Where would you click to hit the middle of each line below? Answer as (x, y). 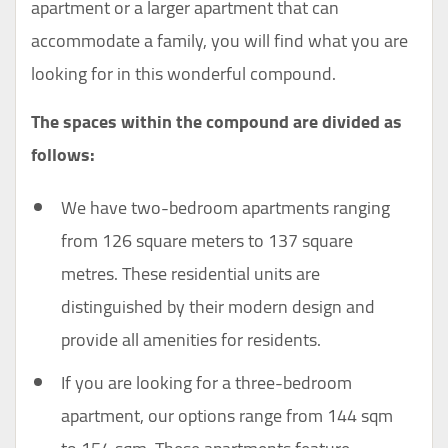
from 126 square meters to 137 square (207, 241)
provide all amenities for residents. (191, 340)
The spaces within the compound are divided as (216, 122)
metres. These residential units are (190, 274)
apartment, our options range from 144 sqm (227, 416)
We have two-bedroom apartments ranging (225, 208)
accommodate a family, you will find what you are (219, 41)
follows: (63, 155)
